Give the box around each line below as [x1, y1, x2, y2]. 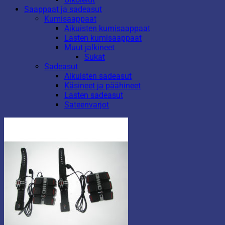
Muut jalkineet [64, 42, 115, 52]
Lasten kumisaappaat [64, 33, 142, 43]
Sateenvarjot [64, 99, 109, 109]
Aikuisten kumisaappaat [64, 23, 150, 33]
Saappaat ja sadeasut [24, 4, 102, 14]
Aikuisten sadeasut [64, 71, 132, 81]
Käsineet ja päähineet [64, 80, 141, 90]
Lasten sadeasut [64, 90, 123, 100]
